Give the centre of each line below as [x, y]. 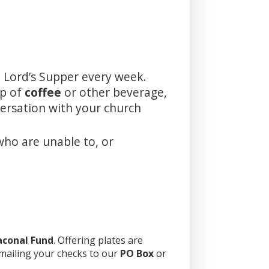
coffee [45, 92]
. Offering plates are [98, 240]
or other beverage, [116, 92]
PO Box [137, 254]
